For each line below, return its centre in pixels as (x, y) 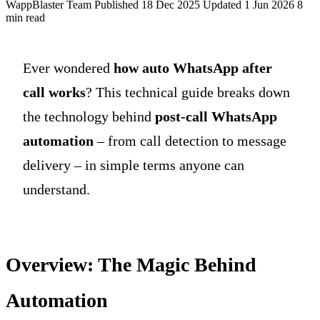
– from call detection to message (190, 140)
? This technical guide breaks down (188, 92)
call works (54, 92)
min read (25, 17)
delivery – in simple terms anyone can (134, 165)
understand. (56, 189)
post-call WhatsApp (216, 116)
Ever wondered (68, 67)
